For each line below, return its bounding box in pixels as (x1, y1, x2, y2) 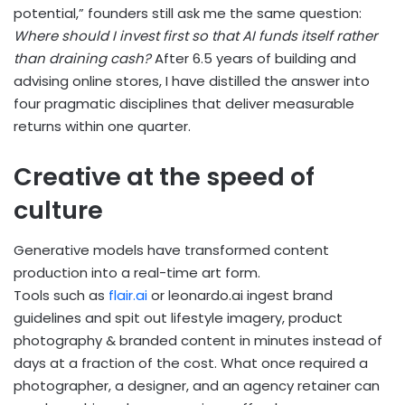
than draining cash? (14, 48, 151, 68)
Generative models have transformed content (14, 240, 329, 260)
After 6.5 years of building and (151, 48, 356, 68)
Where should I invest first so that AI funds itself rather (14, 25, 378, 45)
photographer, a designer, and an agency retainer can (14, 376, 380, 396)
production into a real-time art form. (14, 263, 260, 283)
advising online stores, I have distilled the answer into (14, 71, 370, 90)
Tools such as (14, 286, 108, 306)
